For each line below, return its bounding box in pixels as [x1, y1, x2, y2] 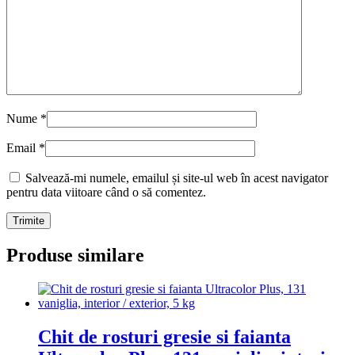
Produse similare [6, 245, 144, 266]
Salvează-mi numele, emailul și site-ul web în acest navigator [25, 171, 328, 185]
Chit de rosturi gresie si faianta [38, 326, 291, 348]
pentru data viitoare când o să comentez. [6, 185, 206, 200]
